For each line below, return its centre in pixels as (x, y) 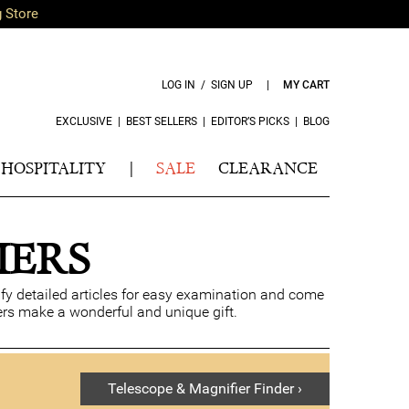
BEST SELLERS (162, 121)
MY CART (306, 85)
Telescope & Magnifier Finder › (205, 388)
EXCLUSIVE (84, 121)
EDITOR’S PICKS (250, 121)
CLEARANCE (267, 168)
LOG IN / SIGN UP (207, 85)
